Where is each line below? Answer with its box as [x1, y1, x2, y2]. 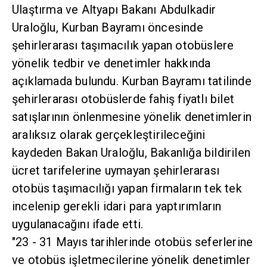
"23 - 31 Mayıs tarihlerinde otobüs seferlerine [12, 235, 253, 250]
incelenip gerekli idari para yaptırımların [12, 199, 222, 214]
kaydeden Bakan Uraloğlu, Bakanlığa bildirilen [12, 145, 250, 160]
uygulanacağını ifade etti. [12, 217, 144, 232]
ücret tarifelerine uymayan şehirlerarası [12, 163, 219, 178]
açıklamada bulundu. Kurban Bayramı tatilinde [12, 74, 252, 89]
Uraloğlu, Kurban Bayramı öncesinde [12, 20, 203, 35]
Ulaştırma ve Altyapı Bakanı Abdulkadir [12, 2, 216, 17]
